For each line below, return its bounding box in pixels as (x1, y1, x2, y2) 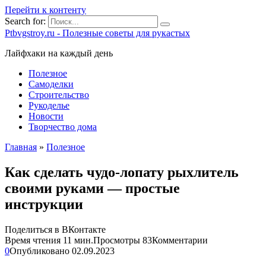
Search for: (5, 16, 46, 26)
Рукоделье (28, 100, 69, 110)
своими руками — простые (5, 180, 180, 196)
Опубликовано (9, 245, 69, 256)
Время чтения (5, 235, 61, 245)
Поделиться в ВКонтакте (5, 224, 106, 235)
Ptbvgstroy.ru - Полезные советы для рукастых (5, 28, 190, 38)
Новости (28, 111, 64, 121)
